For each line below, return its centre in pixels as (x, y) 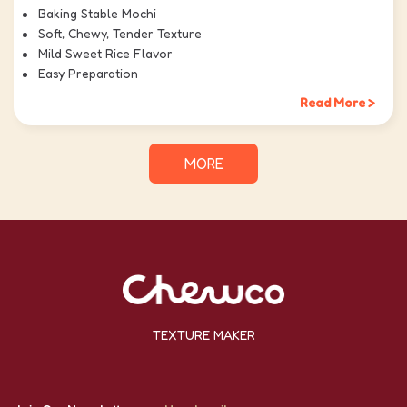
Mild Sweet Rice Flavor (105, 54)
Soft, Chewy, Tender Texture (120, 34)
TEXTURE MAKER (203, 335)
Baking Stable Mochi (97, 14)
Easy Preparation (88, 74)
